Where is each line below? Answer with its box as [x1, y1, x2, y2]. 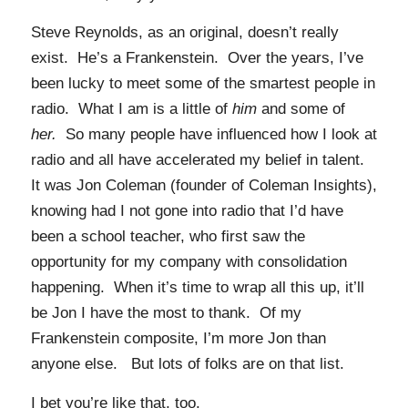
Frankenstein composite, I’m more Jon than [30, 330, 326, 348]
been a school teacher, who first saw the [30, 228, 305, 246]
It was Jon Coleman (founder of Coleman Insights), [30, 177, 377, 195]
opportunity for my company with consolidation [30, 253, 347, 271]
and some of [256, 100, 345, 118]
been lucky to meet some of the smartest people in [30, 75, 375, 93]
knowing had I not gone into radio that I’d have [30, 202, 343, 220]
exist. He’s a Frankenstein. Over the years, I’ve [30, 49, 363, 67]
